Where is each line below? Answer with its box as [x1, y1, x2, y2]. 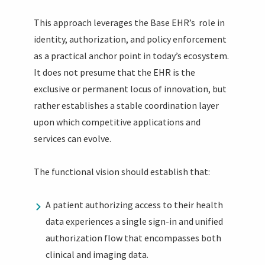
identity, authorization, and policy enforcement [34, 33, 227, 45]
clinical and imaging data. [46, 248, 149, 260]
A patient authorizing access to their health [46, 198, 224, 211]
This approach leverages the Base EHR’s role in [34, 16, 225, 28]
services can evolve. [34, 132, 112, 144]
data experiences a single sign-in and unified [46, 215, 224, 227]
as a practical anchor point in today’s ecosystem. [34, 49, 230, 62]
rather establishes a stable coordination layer [34, 99, 219, 111]
